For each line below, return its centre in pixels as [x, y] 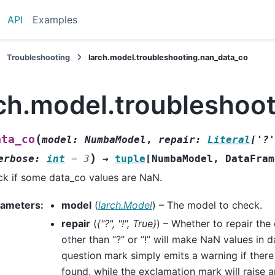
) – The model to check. [207, 205]
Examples [55, 20]
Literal [229, 140]
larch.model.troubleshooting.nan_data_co [168, 57]
